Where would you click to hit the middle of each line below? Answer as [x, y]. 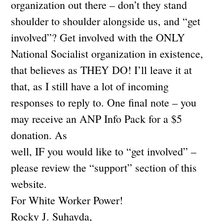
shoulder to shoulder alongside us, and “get [106, 21]
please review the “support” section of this [104, 167]
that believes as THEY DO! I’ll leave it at [102, 70]
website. [31, 184]
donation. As [39, 135]
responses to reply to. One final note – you [104, 102]
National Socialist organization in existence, [107, 53]
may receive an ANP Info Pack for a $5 [97, 118]
